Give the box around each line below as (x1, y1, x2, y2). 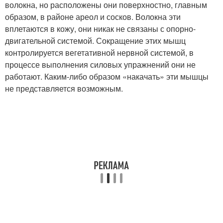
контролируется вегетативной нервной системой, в (5, 47, 194, 58)
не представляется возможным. (5, 83, 123, 94)
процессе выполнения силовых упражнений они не (5, 59, 196, 70)
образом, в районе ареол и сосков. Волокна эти (5, 11, 181, 22)
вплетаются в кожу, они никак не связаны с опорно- (5, 23, 196, 34)
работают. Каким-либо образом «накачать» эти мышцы (5, 71, 209, 82)
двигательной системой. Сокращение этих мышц (5, 35, 186, 46)
